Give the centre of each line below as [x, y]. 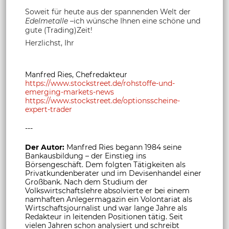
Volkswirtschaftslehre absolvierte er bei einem [107, 190]
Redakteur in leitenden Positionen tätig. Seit [104, 216]
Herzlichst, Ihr [50, 43]
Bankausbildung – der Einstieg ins [86, 156]
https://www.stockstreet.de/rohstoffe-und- [100, 83]
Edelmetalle [48, 21]
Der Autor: [45, 147]
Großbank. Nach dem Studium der [86, 182]
